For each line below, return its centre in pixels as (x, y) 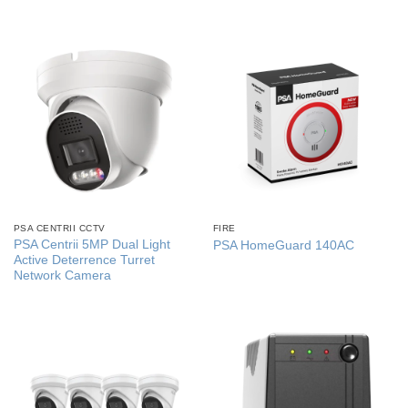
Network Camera (62, 275)
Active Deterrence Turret (84, 260)
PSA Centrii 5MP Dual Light (92, 244)
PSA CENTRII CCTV (59, 229)
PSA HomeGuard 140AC (283, 245)
